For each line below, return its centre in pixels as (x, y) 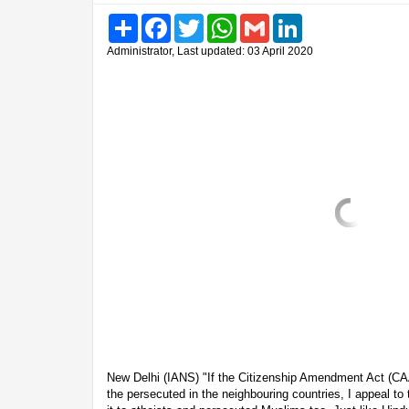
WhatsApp (264, 20)
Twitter (221, 20)
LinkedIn (325, 20)
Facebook (197, 20)
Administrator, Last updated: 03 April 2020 (210, 51)
